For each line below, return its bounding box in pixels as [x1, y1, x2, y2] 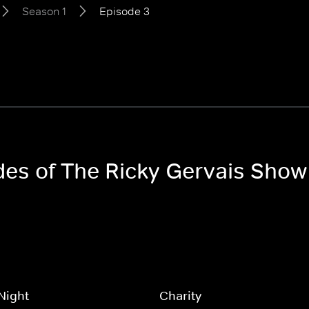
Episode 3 [99, 4, 150, 18]
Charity [159, 288, 201, 303]
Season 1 [22, 4, 66, 18]
